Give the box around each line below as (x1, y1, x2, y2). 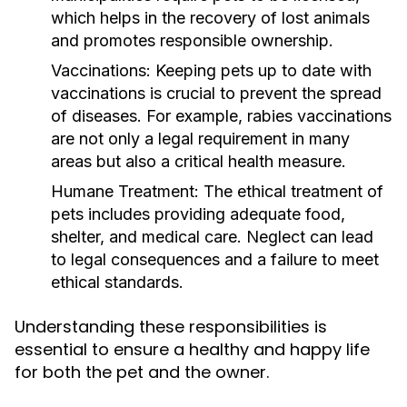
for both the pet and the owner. (15, 361, 269, 383)
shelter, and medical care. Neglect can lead (51, 227, 373, 246)
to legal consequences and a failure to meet (51, 250, 379, 269)
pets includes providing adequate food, (51, 204, 345, 223)
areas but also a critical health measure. (51, 152, 346, 171)
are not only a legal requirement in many (51, 129, 350, 148)
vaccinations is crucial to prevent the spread (51, 84, 382, 103)
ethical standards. (51, 273, 184, 292)
